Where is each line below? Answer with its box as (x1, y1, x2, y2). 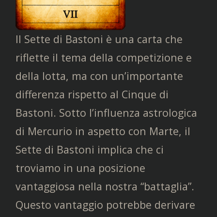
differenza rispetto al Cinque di (15, 87, 169, 101)
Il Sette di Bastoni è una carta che (15, 31, 183, 46)
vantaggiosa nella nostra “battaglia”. (15, 179, 194, 193)
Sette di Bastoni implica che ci (15, 142, 164, 156)
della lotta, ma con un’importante (15, 68, 183, 83)
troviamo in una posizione (15, 160, 145, 175)
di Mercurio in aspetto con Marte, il (15, 124, 190, 138)
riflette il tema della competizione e (15, 50, 192, 64)
